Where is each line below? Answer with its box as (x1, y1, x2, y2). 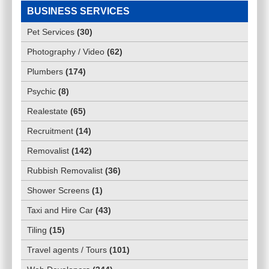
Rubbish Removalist (27, 166, 103, 176)
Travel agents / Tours (27, 245, 107, 255)
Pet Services (27, 27, 74, 37)
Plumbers (27, 67, 63, 77)
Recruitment (27, 126, 73, 136)
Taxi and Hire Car (27, 205, 93, 216)
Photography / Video (27, 47, 104, 57)
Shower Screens (27, 186, 89, 196)
